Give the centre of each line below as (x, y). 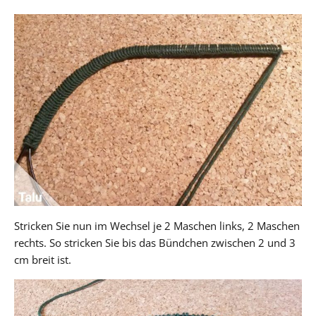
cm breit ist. (43, 259)
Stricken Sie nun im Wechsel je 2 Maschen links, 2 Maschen (157, 225)
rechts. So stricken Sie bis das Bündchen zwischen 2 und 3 (155, 242)
